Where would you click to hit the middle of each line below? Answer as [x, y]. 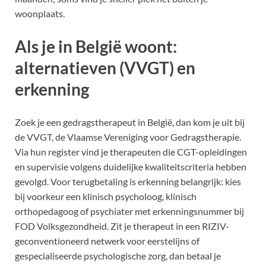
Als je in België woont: [96, 46]
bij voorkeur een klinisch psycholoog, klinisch [106, 197]
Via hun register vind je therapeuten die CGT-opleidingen [131, 152]
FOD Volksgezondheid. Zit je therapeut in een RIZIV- [122, 226]
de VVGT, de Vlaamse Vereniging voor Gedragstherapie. [128, 137]
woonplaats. [40, 13]
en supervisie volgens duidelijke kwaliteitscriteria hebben [131, 167]
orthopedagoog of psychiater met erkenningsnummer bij [129, 211]
